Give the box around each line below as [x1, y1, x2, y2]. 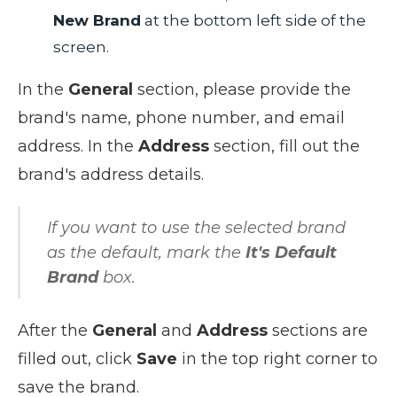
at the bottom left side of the [141, 11, 366, 29]
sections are [268, 320, 368, 340]
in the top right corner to [177, 348, 378, 369]
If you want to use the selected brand [47, 217, 346, 237]
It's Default [245, 242, 337, 262]
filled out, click [18, 348, 136, 369]
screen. [53, 37, 109, 56]
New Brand [53, 11, 141, 29]
